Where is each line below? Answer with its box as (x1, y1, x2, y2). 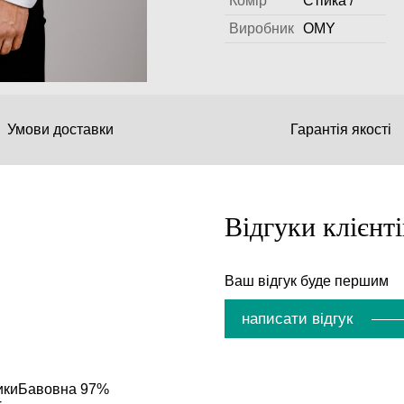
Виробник (228, 21, 294, 37)
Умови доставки (7, 122, 114, 138)
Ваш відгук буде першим (224, 273, 389, 289)
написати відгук (241, 309, 353, 328)
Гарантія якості (290, 122, 391, 138)
